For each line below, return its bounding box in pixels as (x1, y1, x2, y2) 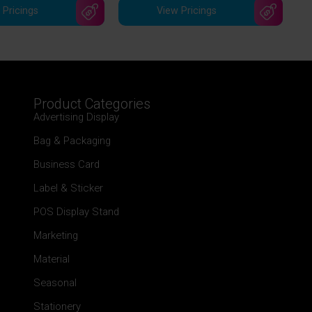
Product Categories (33, 95, 151, 112)
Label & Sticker (33, 181, 104, 194)
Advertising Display (33, 110, 120, 123)
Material (33, 252, 70, 265)
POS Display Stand (33, 205, 120, 218)
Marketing (33, 228, 79, 242)
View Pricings (156, 5, 217, 17)
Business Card (33, 157, 100, 171)
